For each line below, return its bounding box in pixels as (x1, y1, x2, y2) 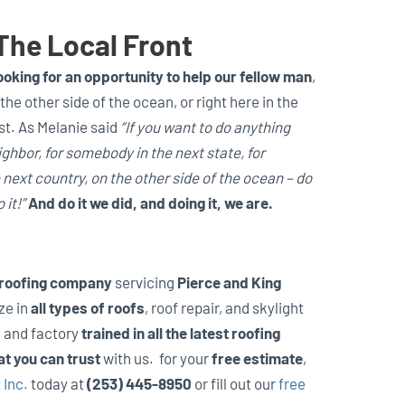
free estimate (212, 348, 303, 367)
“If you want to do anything (119, 118, 290, 137)
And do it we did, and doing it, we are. (27, 193, 273, 212)
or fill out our (192, 373, 278, 392)
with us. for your (100, 348, 212, 367)
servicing (112, 272, 177, 291)
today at (28, 373, 87, 392)
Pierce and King (177, 272, 281, 291)
